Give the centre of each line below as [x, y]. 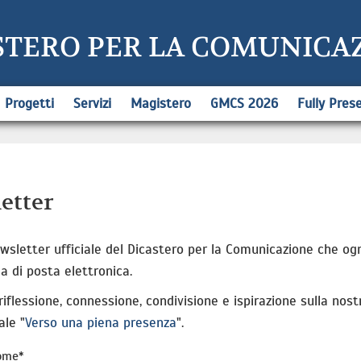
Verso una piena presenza [101, 323]
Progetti [29, 104]
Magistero [160, 104]
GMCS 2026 [244, 104]
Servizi [92, 104]
